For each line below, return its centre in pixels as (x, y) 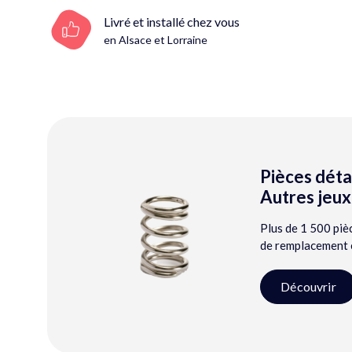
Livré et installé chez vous (172, 21)
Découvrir (308, 287)
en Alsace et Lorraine (156, 39)
